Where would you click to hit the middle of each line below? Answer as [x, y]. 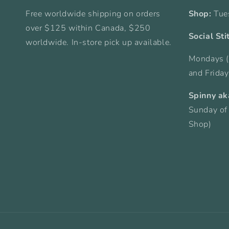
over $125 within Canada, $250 [88, 28]
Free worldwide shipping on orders [93, 14]
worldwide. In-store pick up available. [99, 42]
